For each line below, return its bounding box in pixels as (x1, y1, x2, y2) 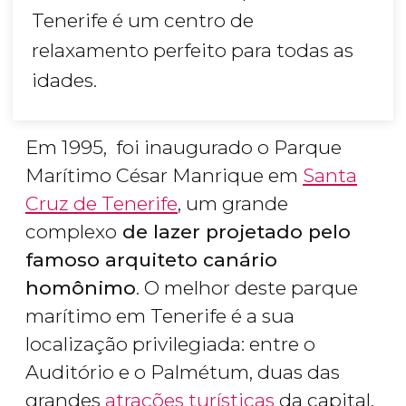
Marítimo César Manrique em (25, 164, 303, 188)
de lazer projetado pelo (117, 220, 351, 244)
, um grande (178, 192, 288, 216)
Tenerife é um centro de (32, 9, 254, 33)
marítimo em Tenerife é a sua (25, 304, 295, 328)
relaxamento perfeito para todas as (32, 39, 353, 63)
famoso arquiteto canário (25, 248, 277, 272)
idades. (32, 69, 97, 92)
